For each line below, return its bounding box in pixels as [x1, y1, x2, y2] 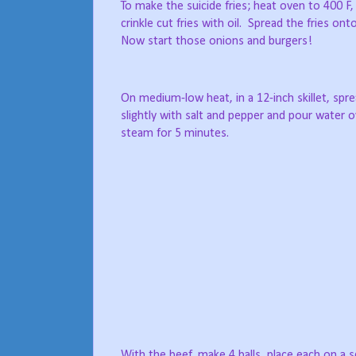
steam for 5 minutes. [121, 127, 229, 141]
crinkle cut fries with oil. [121, 17, 242, 31]
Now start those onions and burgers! [121, 35, 312, 48]
